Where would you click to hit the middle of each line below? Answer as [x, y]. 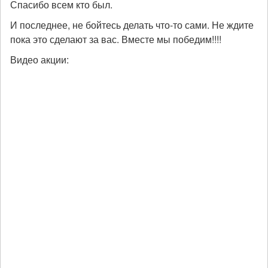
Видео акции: [39, 60]
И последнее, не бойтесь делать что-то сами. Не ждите [132, 25]
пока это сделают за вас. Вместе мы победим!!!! [116, 39]
